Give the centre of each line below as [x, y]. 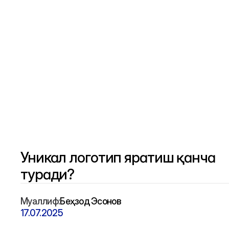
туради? [48, 174]
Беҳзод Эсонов [90, 201]
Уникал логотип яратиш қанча [118, 157]
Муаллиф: [40, 201]
